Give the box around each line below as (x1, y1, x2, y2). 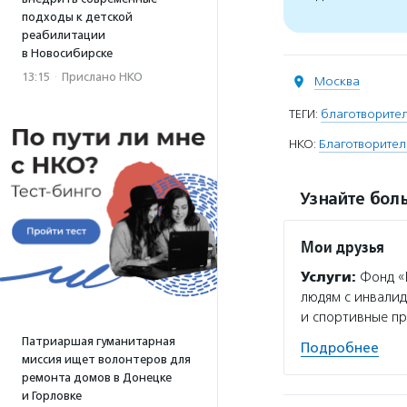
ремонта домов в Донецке (22, 371, 172, 384)
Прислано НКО (62, 70, 143, 84)
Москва (314, 74, 360, 89)
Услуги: (301, 269, 356, 285)
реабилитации (22, 28, 105, 42)
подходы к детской (22, 10, 133, 24)
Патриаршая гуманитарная (22, 334, 175, 348)
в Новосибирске (22, 46, 113, 60)
